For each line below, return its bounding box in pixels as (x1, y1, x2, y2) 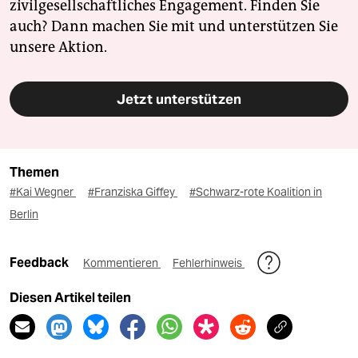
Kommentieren (83, 255, 161, 270)
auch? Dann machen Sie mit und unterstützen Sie (10, 17, 338, 35)
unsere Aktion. (10, 38, 107, 56)
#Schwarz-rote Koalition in (189, 184, 322, 199)
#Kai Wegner (10, 184, 76, 199)
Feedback (10, 254, 71, 270)
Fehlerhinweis (173, 255, 245, 270)
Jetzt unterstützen (117, 89, 241, 108)
